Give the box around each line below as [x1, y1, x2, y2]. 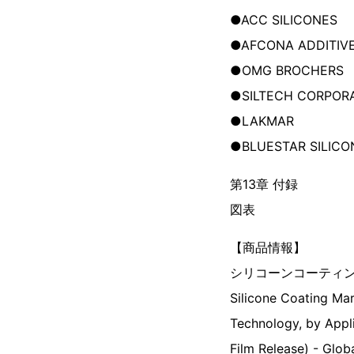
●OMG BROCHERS [230, 62, 344, 78]
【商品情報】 [230, 239, 306, 255]
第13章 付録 [230, 176, 298, 192]
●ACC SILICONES [230, 12, 337, 28]
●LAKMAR [230, 113, 294, 129]
